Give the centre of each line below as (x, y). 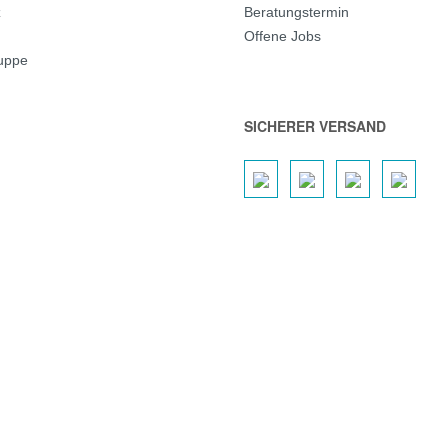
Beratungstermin (296, 12)
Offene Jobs (282, 36)
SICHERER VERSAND (315, 126)
